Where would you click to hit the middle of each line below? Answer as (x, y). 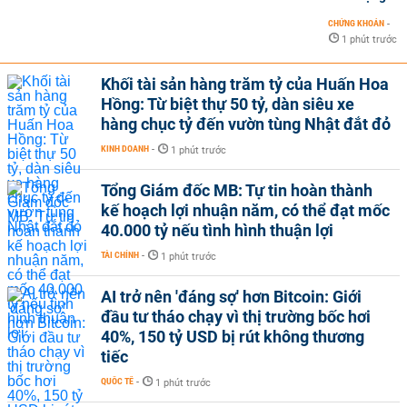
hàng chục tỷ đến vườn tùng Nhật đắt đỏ (246, 124)
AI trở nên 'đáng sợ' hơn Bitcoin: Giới (231, 296)
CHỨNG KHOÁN (356, 23)
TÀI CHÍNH (120, 254)
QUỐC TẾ (117, 381)
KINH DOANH (125, 148)
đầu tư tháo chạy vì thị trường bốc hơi (236, 316)
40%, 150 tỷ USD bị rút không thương (233, 336)
